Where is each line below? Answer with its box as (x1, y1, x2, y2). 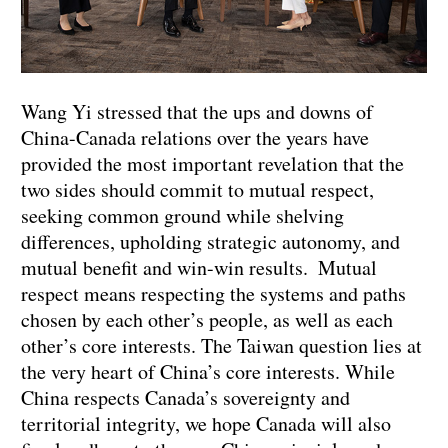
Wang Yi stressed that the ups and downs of (21, 98, 373, 126)
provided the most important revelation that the (21, 150, 404, 178)
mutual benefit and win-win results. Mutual (21, 254, 377, 282)
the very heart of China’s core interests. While (21, 358, 395, 386)
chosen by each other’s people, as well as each (21, 306, 393, 334)
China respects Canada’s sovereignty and (21, 384, 350, 412)
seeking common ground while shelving (21, 202, 344, 230)
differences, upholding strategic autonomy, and (21, 228, 400, 256)
